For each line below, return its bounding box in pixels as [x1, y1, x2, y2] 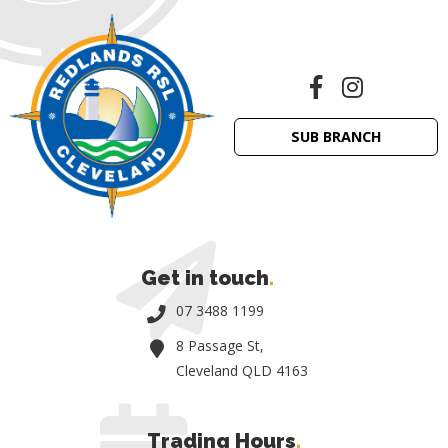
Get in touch [140, 265, 269, 290]
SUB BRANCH [290, 127, 382, 147]
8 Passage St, [175, 335, 264, 355]
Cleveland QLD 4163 [175, 360, 308, 380]
